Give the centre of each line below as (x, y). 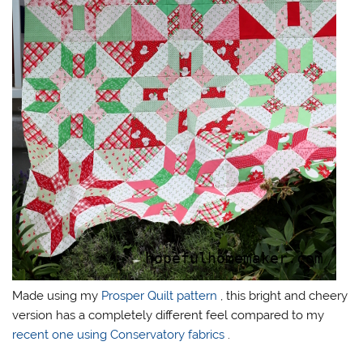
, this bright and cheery (284, 295)
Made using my (57, 295)
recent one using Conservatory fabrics (120, 334)
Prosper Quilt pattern (161, 295)
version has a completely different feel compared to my (169, 315)
